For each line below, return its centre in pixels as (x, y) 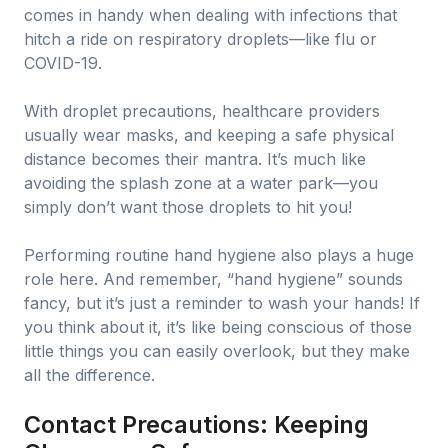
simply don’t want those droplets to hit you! (188, 207)
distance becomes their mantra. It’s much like (195, 159)
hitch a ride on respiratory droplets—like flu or (200, 39)
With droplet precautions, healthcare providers (202, 111)
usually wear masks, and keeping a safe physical (209, 135)
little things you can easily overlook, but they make (217, 351)
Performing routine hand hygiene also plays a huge (219, 255)
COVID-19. (63, 63)
